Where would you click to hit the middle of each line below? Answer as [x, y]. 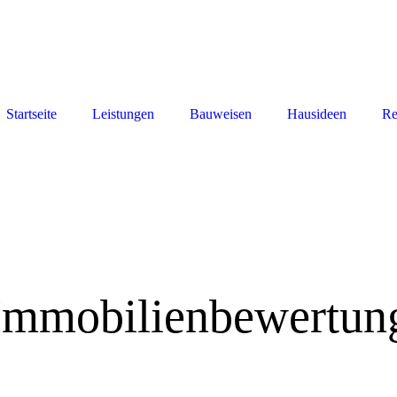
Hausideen [317, 113]
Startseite [31, 113]
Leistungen [123, 113]
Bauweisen [221, 113]
